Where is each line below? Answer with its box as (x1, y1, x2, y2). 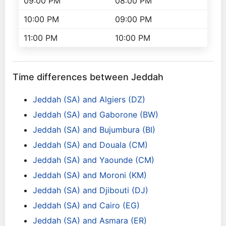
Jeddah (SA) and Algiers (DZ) (33, 94, 145, 104)
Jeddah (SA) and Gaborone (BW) (33, 109, 158, 120)
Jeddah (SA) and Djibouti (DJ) (33, 185, 148, 195)
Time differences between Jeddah (13, 72, 163, 82)
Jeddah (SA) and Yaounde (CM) (33, 155, 154, 165)
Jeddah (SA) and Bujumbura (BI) (33, 125, 155, 135)
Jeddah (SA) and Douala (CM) (33, 140, 148, 150)
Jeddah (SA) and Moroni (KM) (33, 170, 147, 180)
